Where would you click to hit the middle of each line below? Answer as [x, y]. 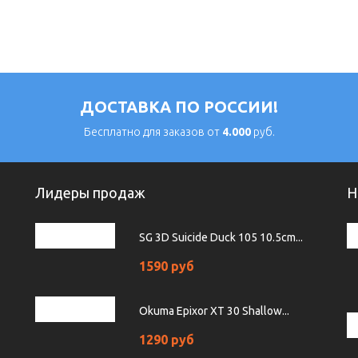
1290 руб [167, 340]
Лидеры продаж [90, 193]
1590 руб [167, 267]
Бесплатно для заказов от [153, 132]
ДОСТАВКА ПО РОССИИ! [179, 107]
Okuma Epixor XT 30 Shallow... [214, 311]
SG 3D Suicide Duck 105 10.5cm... [221, 238]
